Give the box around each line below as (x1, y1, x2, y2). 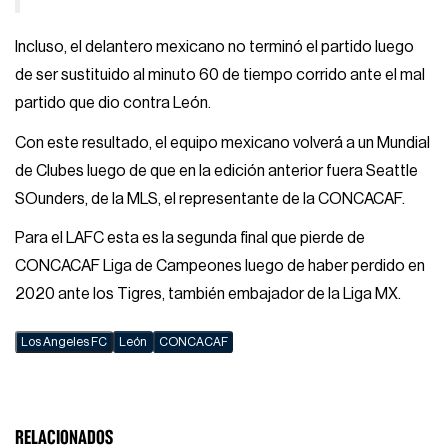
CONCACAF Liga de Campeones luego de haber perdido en (15, 258, 426, 275)
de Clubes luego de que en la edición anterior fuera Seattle (15, 162, 419, 179)
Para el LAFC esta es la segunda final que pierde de (15, 230, 366, 247)
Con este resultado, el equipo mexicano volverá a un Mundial (15, 134, 431, 151)
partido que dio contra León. (15, 95, 212, 112)
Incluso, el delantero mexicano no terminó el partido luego (15, 39, 415, 56)
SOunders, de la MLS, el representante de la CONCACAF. (15, 190, 406, 207)
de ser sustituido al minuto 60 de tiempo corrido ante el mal (15, 67, 426, 84)
